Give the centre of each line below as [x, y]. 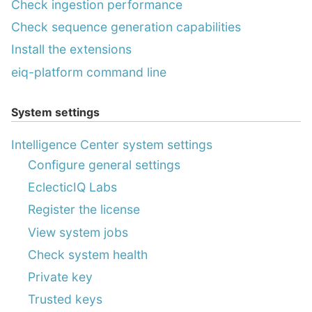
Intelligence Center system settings [112, 145]
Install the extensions [71, 49]
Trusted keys [65, 299]
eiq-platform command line [89, 72]
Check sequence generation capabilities [126, 27]
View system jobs [78, 232]
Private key [60, 277]
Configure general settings [104, 165]
